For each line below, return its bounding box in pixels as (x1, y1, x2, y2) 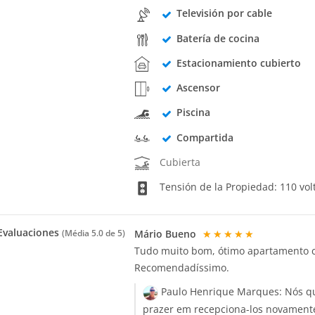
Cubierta (160, 155, 201, 169)
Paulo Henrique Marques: (158, 285, 285, 299)
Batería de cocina (176, 31, 259, 45)
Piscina (176, 105, 210, 120)
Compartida (176, 130, 233, 144)
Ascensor (176, 81, 220, 95)
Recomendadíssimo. (134, 261, 230, 275)
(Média (62, 228, 91, 239)
